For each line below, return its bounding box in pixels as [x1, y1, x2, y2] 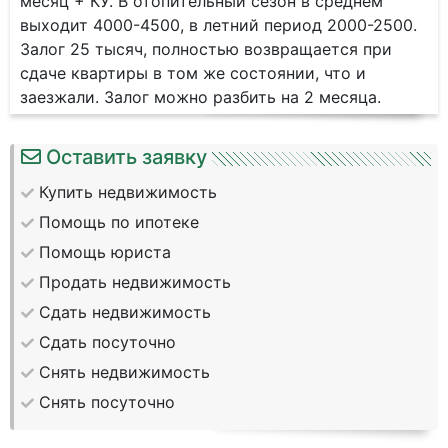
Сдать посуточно [39, 332, 176, 352]
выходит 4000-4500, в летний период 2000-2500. [20, 15, 417, 35]
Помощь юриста [39, 242, 171, 262]
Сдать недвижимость [39, 302, 211, 322]
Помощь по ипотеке [39, 212, 199, 232]
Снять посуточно [39, 392, 175, 412]
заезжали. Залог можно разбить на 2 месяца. [20, 87, 381, 107]
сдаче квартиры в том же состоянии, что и [20, 63, 366, 83]
